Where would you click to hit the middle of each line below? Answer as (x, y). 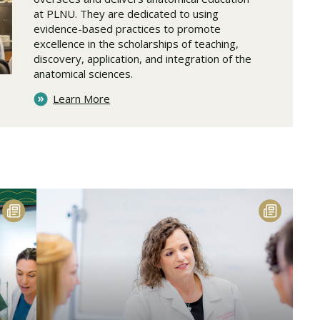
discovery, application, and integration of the (142, 59)
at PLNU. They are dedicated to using (126, 14)
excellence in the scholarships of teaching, (136, 44)
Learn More (81, 99)
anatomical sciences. (83, 74)
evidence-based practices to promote (127, 29)
